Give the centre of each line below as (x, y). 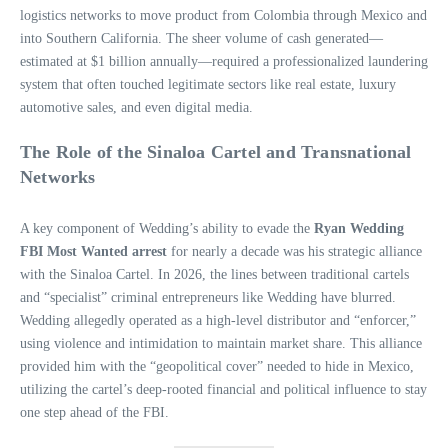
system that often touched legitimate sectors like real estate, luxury (208, 84)
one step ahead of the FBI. (94, 412)
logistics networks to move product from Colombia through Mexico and (223, 15)
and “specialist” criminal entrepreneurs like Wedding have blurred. (208, 297)
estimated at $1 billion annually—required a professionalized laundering (224, 61)
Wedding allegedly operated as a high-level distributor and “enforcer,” (218, 320)
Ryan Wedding (359, 228)
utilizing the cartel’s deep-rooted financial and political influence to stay (223, 389)
